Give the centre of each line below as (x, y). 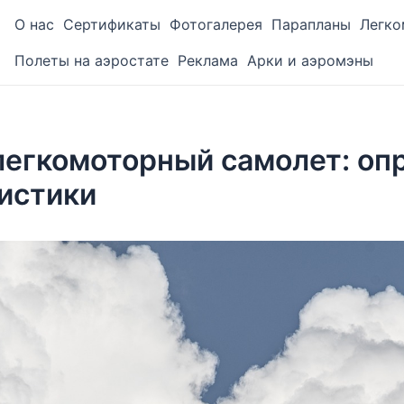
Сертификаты (112, 24)
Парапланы (311, 24)
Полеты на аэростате (92, 60)
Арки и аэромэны (310, 60)
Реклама (208, 60)
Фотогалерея (216, 24)
